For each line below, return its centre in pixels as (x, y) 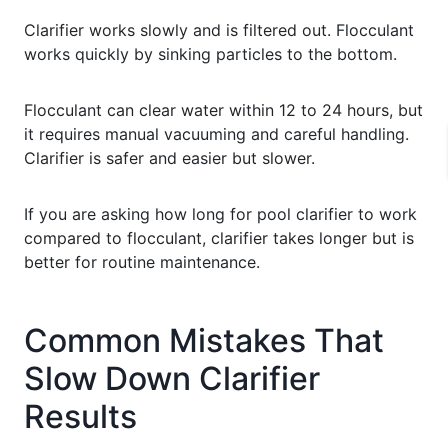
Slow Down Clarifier (172, 378)
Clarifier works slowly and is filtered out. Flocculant (219, 29)
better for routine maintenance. (142, 261)
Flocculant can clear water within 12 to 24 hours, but (223, 109)
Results (80, 416)
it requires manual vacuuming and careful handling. (216, 133)
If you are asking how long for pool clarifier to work (220, 213)
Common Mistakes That (204, 340)
